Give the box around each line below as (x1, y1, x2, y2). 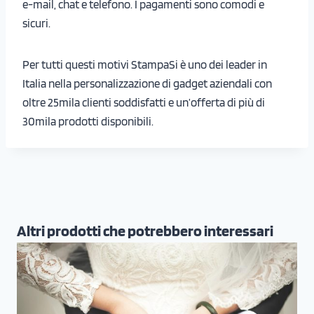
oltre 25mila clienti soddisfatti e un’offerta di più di (22, 95, 265, 109)
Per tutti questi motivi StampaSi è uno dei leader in (22, 57, 267, 71)
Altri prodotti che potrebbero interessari (17, 221, 273, 240)
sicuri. (22, 15, 50, 30)
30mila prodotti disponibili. (22, 114, 153, 128)
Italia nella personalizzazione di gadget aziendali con (22, 76, 272, 90)
